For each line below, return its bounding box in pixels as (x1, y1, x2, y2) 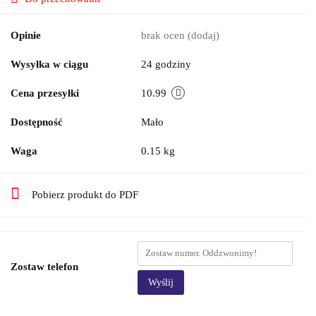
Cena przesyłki (11, 87, 79, 99)
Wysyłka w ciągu (11, 58, 88, 70)
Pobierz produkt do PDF (32, 188, 138, 200)
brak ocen (141, 29, 188, 41)
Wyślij (148, 276, 174, 288)
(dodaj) (188, 29, 219, 41)
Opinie (11, 29, 41, 41)
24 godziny (141, 58, 191, 70)
